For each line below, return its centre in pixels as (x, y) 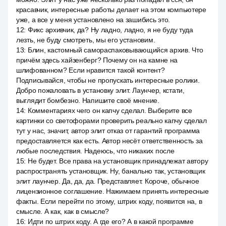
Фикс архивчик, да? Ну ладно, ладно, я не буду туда (110, 30)
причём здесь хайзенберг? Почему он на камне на (97, 60)
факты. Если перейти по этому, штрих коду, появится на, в (109, 201)
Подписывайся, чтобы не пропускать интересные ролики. (108, 80)
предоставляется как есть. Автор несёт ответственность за (109, 141)
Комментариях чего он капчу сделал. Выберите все (110, 110)
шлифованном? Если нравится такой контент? (91, 70)
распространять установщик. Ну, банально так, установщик (111, 171)
